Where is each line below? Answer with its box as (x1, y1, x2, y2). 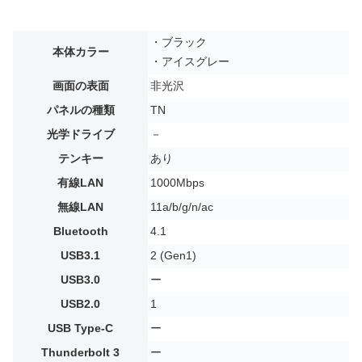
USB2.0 (61, 297, 100, 310)
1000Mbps (150, 176, 204, 189)
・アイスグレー (150, 55, 229, 68)
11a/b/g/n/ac (150, 200, 213, 213)
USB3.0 (61, 273, 100, 286)
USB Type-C (48, 322, 113, 335)
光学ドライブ (46, 128, 115, 141)
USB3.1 (61, 249, 100, 262)
